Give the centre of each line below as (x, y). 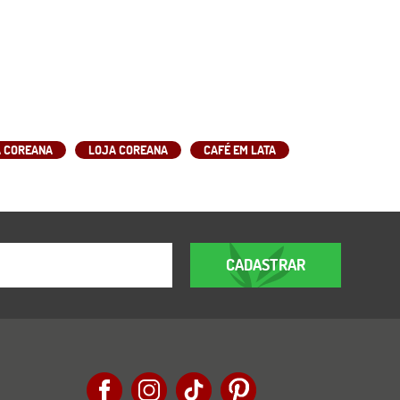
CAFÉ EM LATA (240, 150)
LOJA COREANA (129, 150)
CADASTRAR (265, 264)
